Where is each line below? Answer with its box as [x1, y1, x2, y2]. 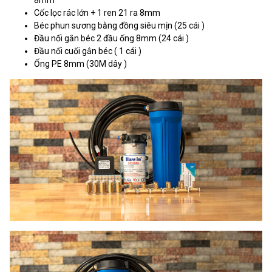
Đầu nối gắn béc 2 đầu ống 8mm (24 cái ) [34, 33, 189, 43]
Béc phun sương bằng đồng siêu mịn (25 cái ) [34, 20, 205, 30]
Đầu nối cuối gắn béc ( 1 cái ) [34, 46, 141, 56]
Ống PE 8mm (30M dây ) [34, 58, 127, 69]
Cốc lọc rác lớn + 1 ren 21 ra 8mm [34, 7, 160, 18]
